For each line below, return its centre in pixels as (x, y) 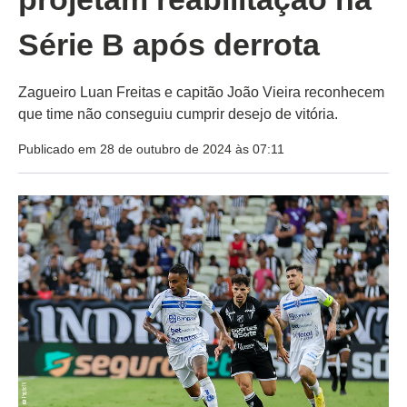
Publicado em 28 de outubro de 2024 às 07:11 (151, 149)
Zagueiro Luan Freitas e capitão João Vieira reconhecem (201, 93)
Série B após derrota (169, 45)
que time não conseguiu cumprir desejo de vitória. (178, 114)
